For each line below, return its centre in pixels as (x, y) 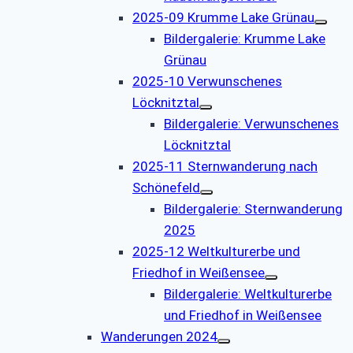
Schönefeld (166, 187)
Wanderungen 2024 (159, 336)
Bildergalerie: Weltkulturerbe (248, 294)
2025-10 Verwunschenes (207, 81)
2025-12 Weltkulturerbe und (216, 251)
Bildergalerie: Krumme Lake (245, 38)
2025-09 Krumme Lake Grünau (223, 17)
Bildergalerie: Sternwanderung (253, 208)
